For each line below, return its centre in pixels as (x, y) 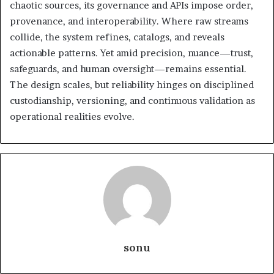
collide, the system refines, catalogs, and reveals (117, 37)
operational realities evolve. (72, 117)
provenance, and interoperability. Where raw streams (129, 21)
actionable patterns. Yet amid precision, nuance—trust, (131, 53)
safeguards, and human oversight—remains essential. (128, 69)
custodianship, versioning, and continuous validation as (132, 101)
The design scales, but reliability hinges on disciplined (132, 85)
